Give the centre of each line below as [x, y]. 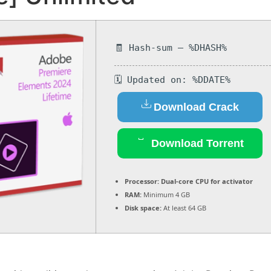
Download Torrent [196, 143]
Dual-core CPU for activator [206, 181]
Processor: [142, 181]
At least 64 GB [184, 207]
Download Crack [196, 107]
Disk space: [143, 207]
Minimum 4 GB [166, 194]
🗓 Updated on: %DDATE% [172, 80]
